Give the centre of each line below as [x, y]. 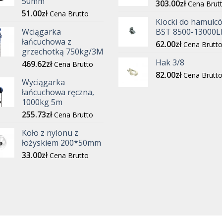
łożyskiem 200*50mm [61, 142]
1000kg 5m [42, 102]
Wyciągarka [43, 82]
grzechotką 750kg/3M [63, 51]
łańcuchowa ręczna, [58, 92]
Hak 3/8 [170, 62]
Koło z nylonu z [50, 133]
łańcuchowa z [47, 41]
